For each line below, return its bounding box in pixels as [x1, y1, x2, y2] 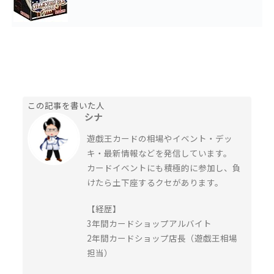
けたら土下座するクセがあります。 [87, 176, 224, 188]
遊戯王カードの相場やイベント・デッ [87, 131, 233, 144]
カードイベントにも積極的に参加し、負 [87, 161, 242, 174]
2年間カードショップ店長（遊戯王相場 [87, 231, 238, 244]
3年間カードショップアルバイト [87, 217, 212, 229]
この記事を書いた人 [28, 98, 105, 111]
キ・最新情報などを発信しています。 [87, 146, 232, 159]
